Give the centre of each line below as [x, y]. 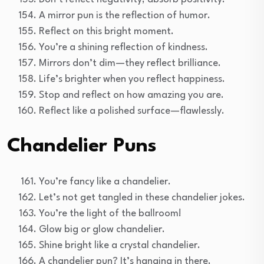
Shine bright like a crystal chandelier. [120, 245]
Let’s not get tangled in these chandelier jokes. [142, 197]
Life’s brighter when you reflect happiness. [132, 79]
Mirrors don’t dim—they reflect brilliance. [130, 63]
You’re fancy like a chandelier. [105, 181]
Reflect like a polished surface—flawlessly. [132, 111]
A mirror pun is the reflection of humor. [125, 15]
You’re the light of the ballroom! [110, 213]
